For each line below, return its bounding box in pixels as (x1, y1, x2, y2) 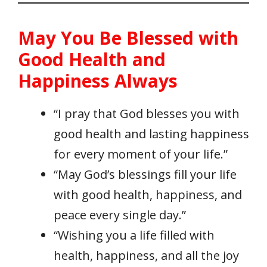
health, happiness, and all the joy (54, 247, 239, 264)
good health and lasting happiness (54, 126, 249, 142)
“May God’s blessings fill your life (54, 166, 237, 183)
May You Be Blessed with (18, 26, 238, 51)
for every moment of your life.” (54, 146, 228, 163)
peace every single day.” (54, 207, 186, 223)
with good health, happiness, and (54, 187, 242, 203)
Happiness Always (18, 69, 178, 94)
